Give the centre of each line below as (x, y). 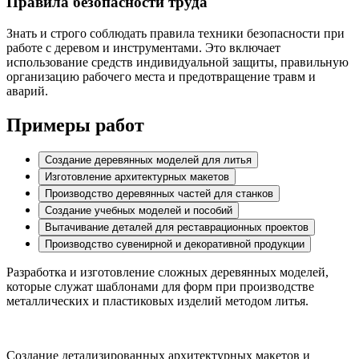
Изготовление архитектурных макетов (137, 177)
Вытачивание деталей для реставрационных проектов (177, 228)
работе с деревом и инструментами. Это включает (143, 47)
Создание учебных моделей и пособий (139, 211)
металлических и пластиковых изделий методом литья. (157, 301)
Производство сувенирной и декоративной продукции (175, 244)
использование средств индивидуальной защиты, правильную (177, 62)
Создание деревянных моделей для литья (148, 160)
